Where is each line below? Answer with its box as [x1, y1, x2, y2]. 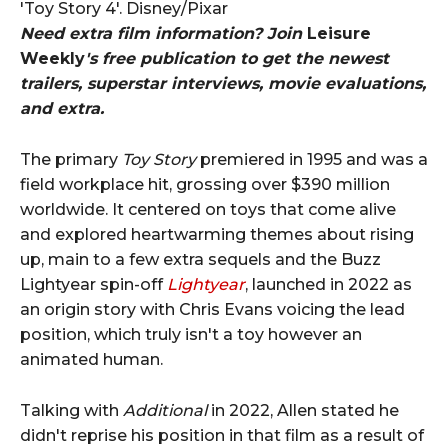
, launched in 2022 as [245, 274, 412, 294]
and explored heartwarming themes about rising [20, 224, 414, 244]
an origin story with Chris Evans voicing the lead [20, 299, 405, 319]
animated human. [20, 349, 163, 369]
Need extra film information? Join [20, 23, 307, 43]
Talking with [20, 400, 123, 420]
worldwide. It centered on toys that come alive [20, 199, 396, 219]
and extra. [20, 98, 104, 118]
